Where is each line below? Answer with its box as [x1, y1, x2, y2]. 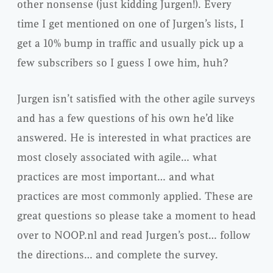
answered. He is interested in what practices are [17, 131, 251, 145]
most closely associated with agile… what [17, 151, 217, 165]
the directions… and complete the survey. [17, 248, 218, 262]
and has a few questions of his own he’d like [17, 112, 234, 126]
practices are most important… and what [17, 170, 214, 184]
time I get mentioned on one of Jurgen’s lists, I [17, 17, 244, 31]
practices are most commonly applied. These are [17, 190, 253, 204]
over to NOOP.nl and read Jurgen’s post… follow [17, 229, 250, 243]
